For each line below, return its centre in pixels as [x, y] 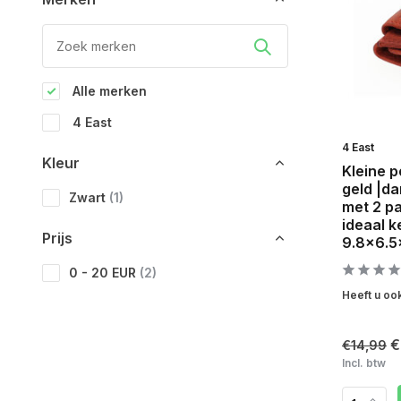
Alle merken [108, 91]
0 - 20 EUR [104, 273]
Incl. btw [364, 363]
